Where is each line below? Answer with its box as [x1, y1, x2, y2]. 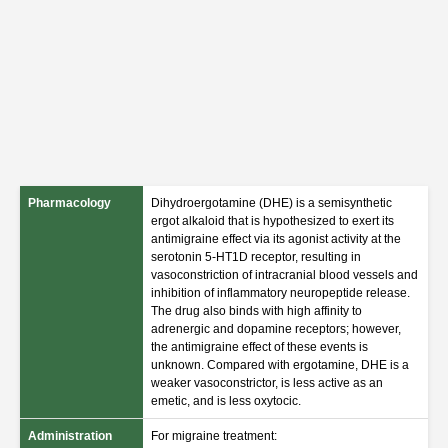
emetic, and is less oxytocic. [151, 394, 301, 408]
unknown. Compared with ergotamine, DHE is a [151, 358, 409, 372]
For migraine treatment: [151, 429, 277, 443]
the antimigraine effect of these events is [151, 340, 368, 354]
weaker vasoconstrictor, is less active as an [151, 376, 383, 390]
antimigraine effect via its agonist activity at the [151, 232, 401, 246]
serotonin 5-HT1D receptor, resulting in [151, 250, 361, 264]
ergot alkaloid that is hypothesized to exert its [151, 214, 394, 228]
